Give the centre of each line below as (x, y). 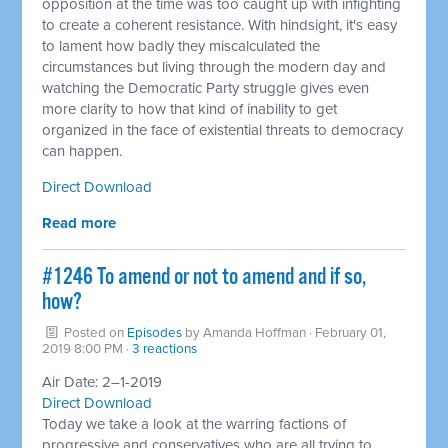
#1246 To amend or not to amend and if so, (204, 277)
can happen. (82, 150)
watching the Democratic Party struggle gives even (206, 87)
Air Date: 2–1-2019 (102, 381)
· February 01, (346, 332)
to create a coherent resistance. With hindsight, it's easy (220, 24)
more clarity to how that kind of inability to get (190, 108)
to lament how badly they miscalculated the (181, 45)
